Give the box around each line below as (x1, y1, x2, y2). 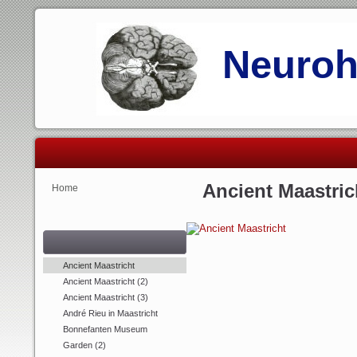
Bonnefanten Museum (63, 324, 147, 334)
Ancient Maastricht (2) (63, 277, 148, 286)
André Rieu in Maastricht (63, 308, 158, 318)
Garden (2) (63, 340, 106, 350)
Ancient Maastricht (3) (63, 292, 148, 302)
